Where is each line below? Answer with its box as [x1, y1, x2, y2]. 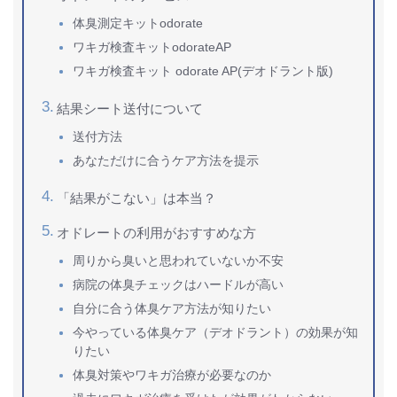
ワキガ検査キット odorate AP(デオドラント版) [73, 65, 334, 78]
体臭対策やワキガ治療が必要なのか [73, 369, 272, 382]
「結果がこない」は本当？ [56, 191, 216, 206]
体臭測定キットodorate [73, 17, 204, 30]
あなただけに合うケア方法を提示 [73, 154, 260, 167]
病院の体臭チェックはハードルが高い [73, 278, 284, 292]
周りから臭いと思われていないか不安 [73, 254, 284, 268]
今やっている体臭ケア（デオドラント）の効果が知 [73, 326, 359, 339]
